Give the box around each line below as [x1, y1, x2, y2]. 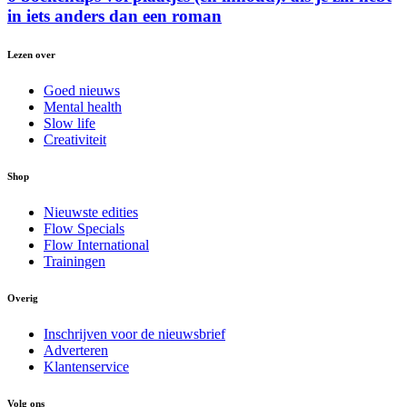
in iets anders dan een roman [7, 5, 222, 25]
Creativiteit [44, 131, 106, 147]
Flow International [44, 236, 149, 253]
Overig [7, 292, 38, 303]
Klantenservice [44, 358, 129, 374]
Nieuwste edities [44, 203, 138, 220]
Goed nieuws [44, 82, 120, 98]
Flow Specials [44, 220, 124, 236]
